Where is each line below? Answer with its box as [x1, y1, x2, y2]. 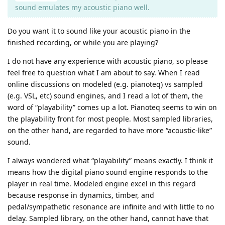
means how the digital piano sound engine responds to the [8, 167, 208, 177]
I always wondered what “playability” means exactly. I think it [8, 155, 213, 165]
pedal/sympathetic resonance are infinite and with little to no [8, 201, 214, 211]
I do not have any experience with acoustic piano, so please [8, 56, 208, 66]
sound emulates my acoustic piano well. [15, 2, 150, 12]
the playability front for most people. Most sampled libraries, [8, 114, 213, 124]
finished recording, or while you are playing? [8, 37, 158, 47]
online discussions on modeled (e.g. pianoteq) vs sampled [8, 79, 203, 89]
